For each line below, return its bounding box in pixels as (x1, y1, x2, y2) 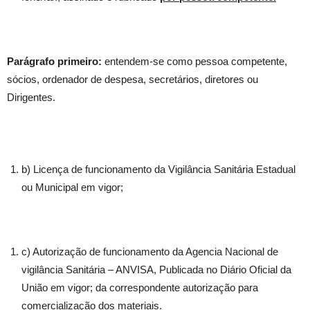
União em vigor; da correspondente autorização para (21, 282, 258, 294)
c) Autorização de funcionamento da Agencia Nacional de (21, 246, 278, 258)
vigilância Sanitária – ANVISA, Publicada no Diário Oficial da (21, 264, 291, 276)
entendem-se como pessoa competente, (102, 55, 287, 68)
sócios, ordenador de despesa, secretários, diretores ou (7, 73, 258, 86)
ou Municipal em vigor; (21, 181, 123, 194)
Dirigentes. (7, 91, 55, 104)
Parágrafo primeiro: (7, 55, 102, 68)
